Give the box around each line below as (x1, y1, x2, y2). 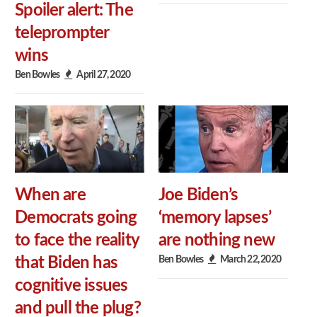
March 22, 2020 (220, 253, 282, 265)
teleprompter (15, 25, 109, 42)
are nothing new (158, 231, 275, 249)
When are (15, 186, 86, 204)
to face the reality (15, 231, 139, 249)
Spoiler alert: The (15, 2, 133, 20)
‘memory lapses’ (158, 209, 271, 226)
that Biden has (15, 254, 117, 272)
